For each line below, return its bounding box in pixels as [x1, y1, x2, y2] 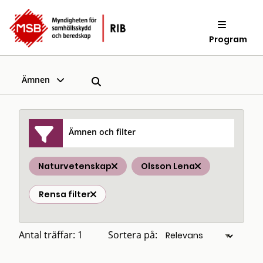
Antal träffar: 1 [19, 228, 83, 241]
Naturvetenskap [38, 160, 112, 172]
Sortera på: [108, 228, 157, 241]
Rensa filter [39, 188, 90, 200]
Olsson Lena [141, 160, 195, 172]
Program [209, 33, 248, 45]
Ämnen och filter [69, 126, 136, 137]
